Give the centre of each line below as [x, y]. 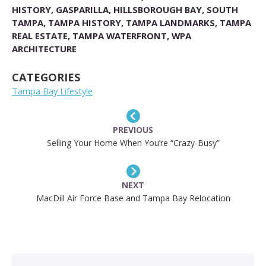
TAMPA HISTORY [85, 22]
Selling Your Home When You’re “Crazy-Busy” [133, 143]
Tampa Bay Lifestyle [52, 91]
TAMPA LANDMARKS [170, 22]
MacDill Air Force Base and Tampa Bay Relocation [133, 198]
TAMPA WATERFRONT [120, 35]
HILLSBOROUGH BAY [158, 9]
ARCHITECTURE [44, 48]
